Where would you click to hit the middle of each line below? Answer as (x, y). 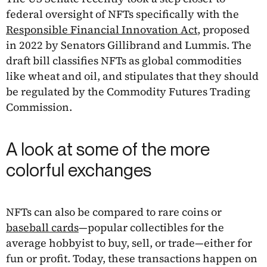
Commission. (39, 107)
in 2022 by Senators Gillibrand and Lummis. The (129, 45)
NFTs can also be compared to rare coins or (114, 212)
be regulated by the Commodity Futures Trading (128, 92)
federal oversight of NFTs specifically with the (122, 14)
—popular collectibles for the (151, 228)
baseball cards (42, 228)
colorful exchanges (79, 170)
